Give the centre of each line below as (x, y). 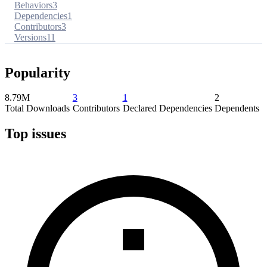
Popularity (38, 72)
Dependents (237, 108)
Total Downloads (37, 108)
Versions (30, 37)
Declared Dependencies (167, 108)
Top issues (35, 134)
